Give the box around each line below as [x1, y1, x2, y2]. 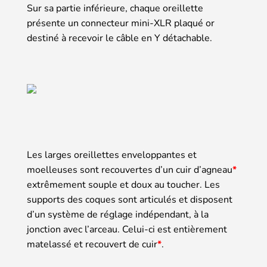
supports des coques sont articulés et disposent [27, 193, 232, 206]
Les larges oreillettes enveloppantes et [27, 148, 197, 162]
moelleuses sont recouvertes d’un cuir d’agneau [27, 163, 232, 176]
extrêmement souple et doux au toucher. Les [27, 178, 220, 191]
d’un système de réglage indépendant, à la [27, 207, 209, 221]
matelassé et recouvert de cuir [27, 237, 157, 251]
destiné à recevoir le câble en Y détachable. [27, 31, 212, 45]
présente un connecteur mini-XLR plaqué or [27, 16, 215, 30]
